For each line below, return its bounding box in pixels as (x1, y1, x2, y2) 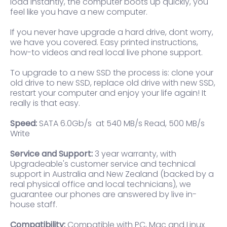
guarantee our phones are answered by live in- (10, 188, 197, 201)
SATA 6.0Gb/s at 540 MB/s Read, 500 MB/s (37, 118, 205, 130)
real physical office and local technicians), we (10, 178, 191, 191)
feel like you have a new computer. (10, 6, 147, 18)
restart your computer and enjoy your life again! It (10, 87, 206, 99)
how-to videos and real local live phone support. (10, 47, 203, 59)
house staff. (10, 199, 57, 211)
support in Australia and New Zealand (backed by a (10, 168, 214, 180)
